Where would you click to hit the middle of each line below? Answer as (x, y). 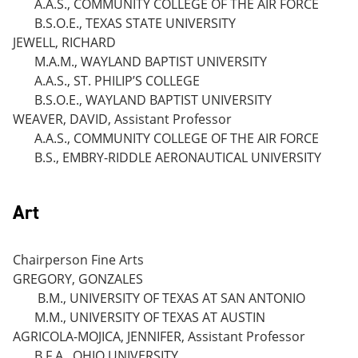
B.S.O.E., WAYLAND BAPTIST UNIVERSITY (153, 100)
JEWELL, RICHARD (64, 42)
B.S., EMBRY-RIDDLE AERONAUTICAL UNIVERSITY (178, 157)
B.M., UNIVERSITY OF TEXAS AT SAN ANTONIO (170, 298)
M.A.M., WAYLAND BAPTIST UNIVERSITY (151, 62)
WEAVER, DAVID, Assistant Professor (122, 119)
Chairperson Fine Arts (78, 260)
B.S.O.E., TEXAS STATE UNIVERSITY (135, 23)
